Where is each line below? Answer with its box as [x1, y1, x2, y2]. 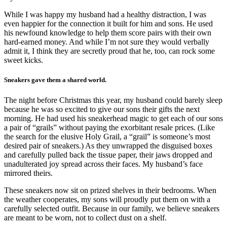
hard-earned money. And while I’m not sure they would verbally [4, 37, 209, 47]
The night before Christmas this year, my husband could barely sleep [4, 95, 222, 104]
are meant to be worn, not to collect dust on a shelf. [4, 213, 169, 222]
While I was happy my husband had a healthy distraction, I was [4, 10, 206, 19]
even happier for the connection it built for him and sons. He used [4, 19, 213, 28]
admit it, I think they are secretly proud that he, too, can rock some [4, 47, 215, 56]
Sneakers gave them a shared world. [4, 76, 106, 84]
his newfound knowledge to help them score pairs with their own [4, 28, 211, 37]
